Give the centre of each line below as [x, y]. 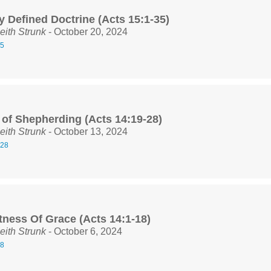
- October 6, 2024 [84, 231]
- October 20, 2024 [87, 31]
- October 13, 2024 [87, 131]
